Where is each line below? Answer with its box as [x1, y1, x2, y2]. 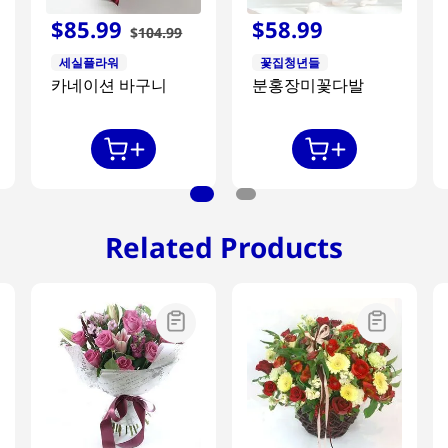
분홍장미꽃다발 [251, 73, 364, 96]
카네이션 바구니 [51, 73, 168, 96]
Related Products [105, 227, 343, 266]
